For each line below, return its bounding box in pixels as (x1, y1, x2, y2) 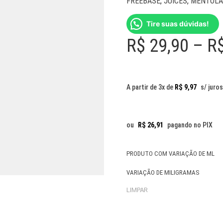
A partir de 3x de (126, 83, 175, 91)
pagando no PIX (167, 121, 213, 129)
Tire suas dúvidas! (146, 19, 209, 28)
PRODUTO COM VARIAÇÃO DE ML (126, 150, 215, 157)
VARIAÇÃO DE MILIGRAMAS (126, 169, 200, 176)
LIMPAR (126, 186, 148, 194)
